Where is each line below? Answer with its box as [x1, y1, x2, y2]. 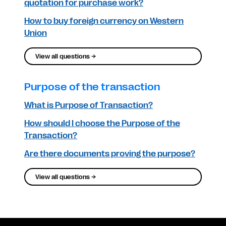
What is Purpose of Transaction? [24, 101, 153, 110]
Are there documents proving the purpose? [24, 149, 195, 158]
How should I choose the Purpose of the [24, 119, 180, 128]
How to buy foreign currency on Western [24, 17, 184, 26]
